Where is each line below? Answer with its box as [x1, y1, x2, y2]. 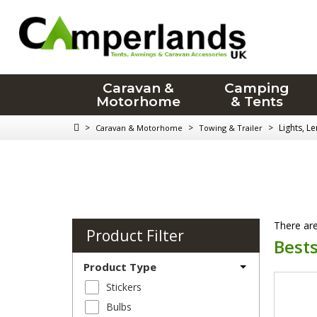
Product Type [83, 260, 156, 275]
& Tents [231, 93, 284, 110]
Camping [224, 80, 290, 96]
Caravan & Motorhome [96, 122, 183, 133]
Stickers [106, 280, 142, 294]
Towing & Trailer [199, 122, 263, 133]
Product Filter [86, 226, 184, 246]
